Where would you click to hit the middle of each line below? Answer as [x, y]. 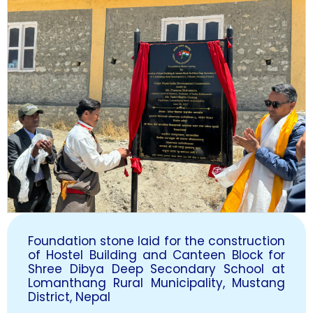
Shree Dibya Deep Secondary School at [156, 269]
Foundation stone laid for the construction [156, 241]
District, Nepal [69, 297]
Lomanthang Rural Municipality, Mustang [156, 283]
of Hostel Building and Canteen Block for [156, 255]
